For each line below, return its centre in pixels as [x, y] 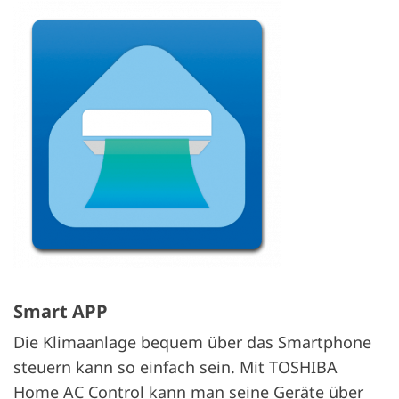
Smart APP [61, 311]
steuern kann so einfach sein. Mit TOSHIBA [175, 366]
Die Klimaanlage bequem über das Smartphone [192, 342]
